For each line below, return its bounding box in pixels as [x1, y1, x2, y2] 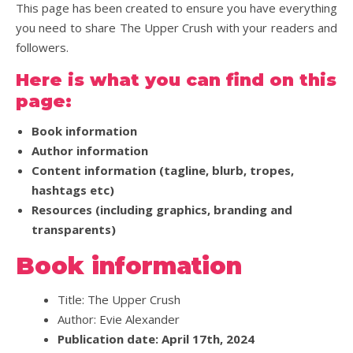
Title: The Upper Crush [57, 292, 180, 307]
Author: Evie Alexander [57, 311, 180, 327]
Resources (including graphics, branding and [32, 202, 292, 217]
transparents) [32, 221, 116, 237]
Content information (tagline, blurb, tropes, [32, 162, 294, 178]
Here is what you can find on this [16, 69, 336, 91]
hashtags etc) [32, 182, 114, 198]
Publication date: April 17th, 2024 [57, 331, 255, 347]
